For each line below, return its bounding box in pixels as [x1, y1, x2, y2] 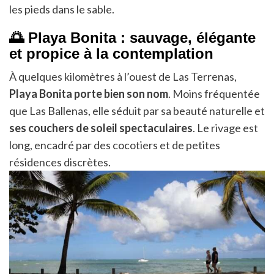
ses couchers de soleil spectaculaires [9, 120, 193, 135]
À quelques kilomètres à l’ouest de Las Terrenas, [9, 69, 237, 83]
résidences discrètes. [9, 155, 111, 169]
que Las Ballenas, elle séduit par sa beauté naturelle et [9, 103, 265, 117]
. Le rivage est [193, 120, 258, 135]
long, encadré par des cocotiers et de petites [9, 138, 220, 152]
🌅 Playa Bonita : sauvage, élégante [9, 29, 256, 46]
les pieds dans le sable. [9, 2, 114, 16]
